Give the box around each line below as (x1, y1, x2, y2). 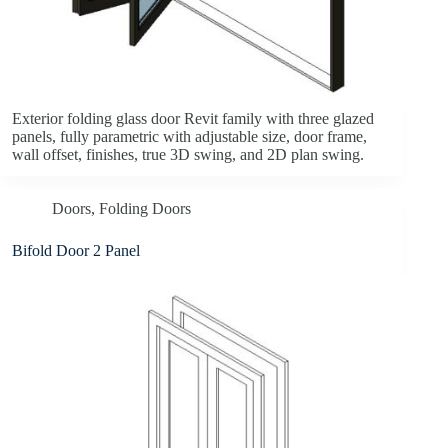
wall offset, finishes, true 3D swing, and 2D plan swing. (12, 146, 364, 164)
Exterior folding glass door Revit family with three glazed (12, 110, 374, 128)
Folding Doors (99, 200, 191, 218)
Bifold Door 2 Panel (12, 242, 140, 260)
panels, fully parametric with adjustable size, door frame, (12, 128, 367, 146)
